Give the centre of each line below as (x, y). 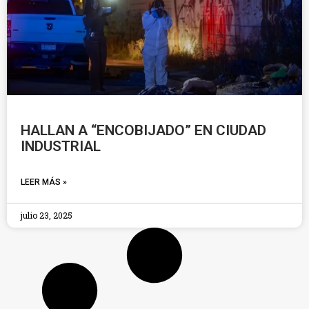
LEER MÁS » (44, 182)
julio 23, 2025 (47, 215)
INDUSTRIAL (61, 146)
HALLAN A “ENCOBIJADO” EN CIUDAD (143, 130)
